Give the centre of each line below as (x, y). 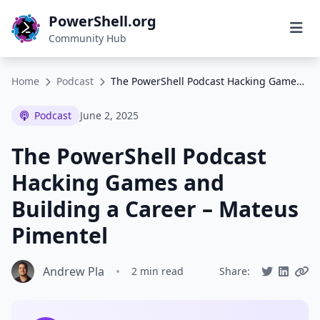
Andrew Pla (74, 271)
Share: (235, 271)
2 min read (157, 271)
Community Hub (87, 38)
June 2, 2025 (109, 115)
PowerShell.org (102, 21)
